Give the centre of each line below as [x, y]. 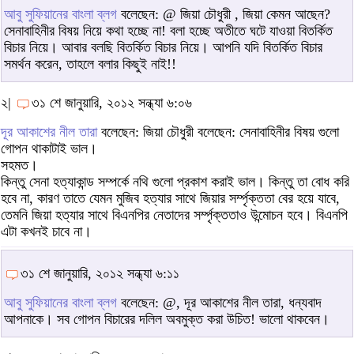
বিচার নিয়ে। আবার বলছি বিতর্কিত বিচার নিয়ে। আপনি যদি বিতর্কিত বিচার [163, 48]
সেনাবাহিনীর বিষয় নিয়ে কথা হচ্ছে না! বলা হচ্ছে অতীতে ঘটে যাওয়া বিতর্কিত [168, 31]
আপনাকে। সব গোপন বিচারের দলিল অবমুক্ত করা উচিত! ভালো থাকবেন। [167, 320]
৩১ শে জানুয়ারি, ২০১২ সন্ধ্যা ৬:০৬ [112, 103]
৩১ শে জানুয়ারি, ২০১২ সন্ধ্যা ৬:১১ [100, 274]
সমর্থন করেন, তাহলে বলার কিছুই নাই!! [90, 64]
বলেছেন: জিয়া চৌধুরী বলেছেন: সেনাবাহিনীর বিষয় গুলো [220, 132]
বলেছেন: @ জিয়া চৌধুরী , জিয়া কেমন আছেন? [224, 15]
